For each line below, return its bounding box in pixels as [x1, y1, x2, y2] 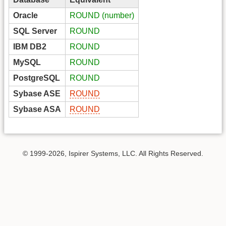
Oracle [13, 11, 38, 20]
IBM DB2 [13, 42, 46, 51]
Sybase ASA [13, 105, 61, 114]
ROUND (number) [70, 11, 134, 20]
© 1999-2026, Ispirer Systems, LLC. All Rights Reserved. [23, 149, 203, 158]
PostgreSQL [13, 74, 60, 83]
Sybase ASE [13, 89, 61, 98]
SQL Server [13, 27, 57, 36]
